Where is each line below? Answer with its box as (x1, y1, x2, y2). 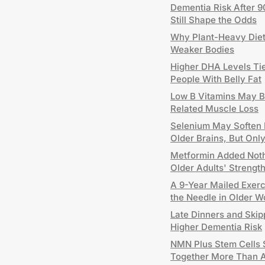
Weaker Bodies (170, 44, 234, 55)
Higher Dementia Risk (170, 221, 262, 232)
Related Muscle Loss (170, 103, 258, 114)
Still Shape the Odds (170, 14, 257, 25)
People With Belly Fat (170, 73, 261, 85)
